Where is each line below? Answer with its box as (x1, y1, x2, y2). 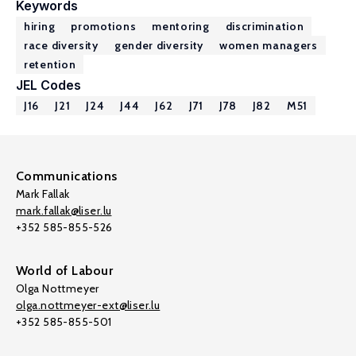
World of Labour (16, 263, 114, 278)
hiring (24, 19, 56, 33)
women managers (219, 38, 318, 52)
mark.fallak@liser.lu (16, 203, 112, 218)
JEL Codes (16, 77, 81, 93)
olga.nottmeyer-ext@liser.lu (16, 298, 161, 312)
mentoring (152, 19, 210, 33)
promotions (71, 19, 137, 33)
